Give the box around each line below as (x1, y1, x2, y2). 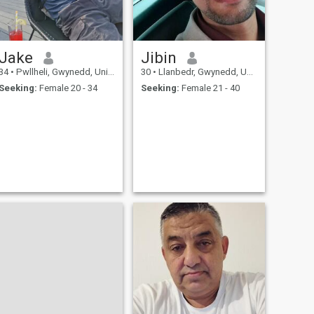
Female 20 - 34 (36, 82, 97, 93)
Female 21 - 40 (179, 82, 240, 93)
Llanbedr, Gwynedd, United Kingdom (156, 67, 247, 78)
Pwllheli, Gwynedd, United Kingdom (13, 67, 108, 78)
